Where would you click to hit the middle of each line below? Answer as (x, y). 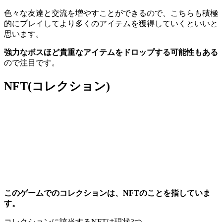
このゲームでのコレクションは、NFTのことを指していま (107, 193)
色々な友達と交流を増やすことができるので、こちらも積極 (111, 13)
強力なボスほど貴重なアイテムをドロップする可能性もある (111, 52)
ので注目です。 (32, 62)
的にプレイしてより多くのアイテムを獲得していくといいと (111, 23)
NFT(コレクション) (57, 86)
